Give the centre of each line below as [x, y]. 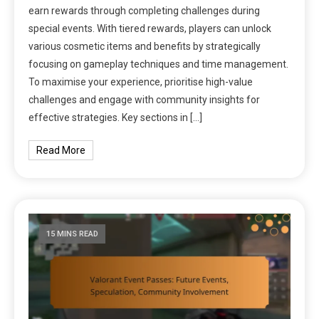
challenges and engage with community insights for [145, 100]
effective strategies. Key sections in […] [116, 117]
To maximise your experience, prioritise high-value [141, 82]
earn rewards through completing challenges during [145, 11]
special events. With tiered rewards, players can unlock [150, 28]
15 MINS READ [73, 234]
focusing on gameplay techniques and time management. [159, 64]
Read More [61, 150]
